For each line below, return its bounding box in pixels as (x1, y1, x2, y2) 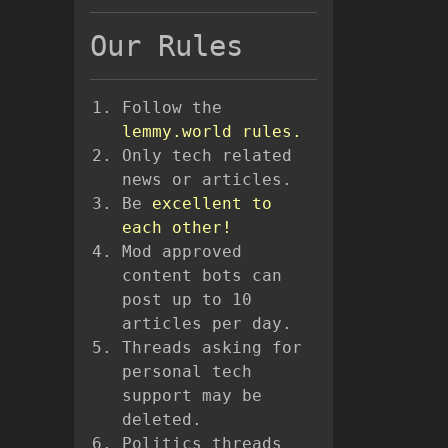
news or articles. (122, 170, 292, 190)
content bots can (122, 266, 282, 286)
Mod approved (122, 242, 242, 262)
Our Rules (90, 29, 243, 64)
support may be (122, 386, 262, 406)
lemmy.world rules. (122, 122, 302, 142)
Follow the (122, 98, 222, 118)
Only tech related (122, 146, 292, 166)
